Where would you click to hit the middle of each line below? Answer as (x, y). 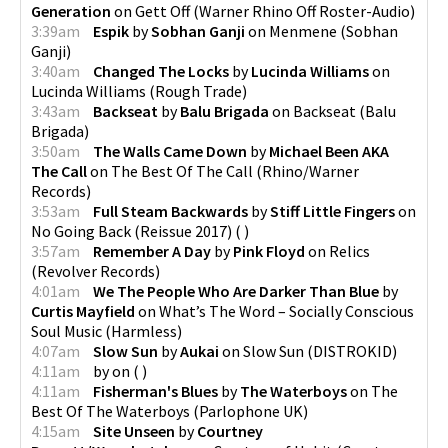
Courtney (230, 430)
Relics (349, 250)
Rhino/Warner (310, 170)
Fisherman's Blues (155, 390)
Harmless (144, 330)
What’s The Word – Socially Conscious (286, 310)
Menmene (303, 30)
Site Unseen (134, 430)
